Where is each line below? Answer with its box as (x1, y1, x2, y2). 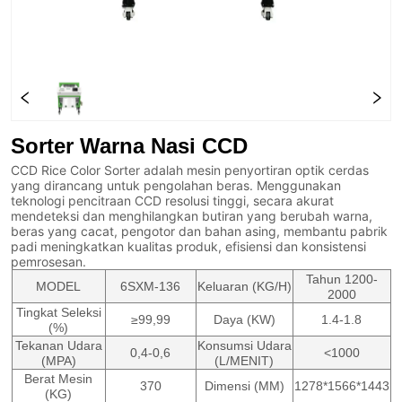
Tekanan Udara (14, 338, 102, 354)
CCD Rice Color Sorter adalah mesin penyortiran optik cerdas (11, 162, 370, 179)
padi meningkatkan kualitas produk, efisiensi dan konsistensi (11, 239, 367, 255)
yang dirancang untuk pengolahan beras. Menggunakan (11, 178, 342, 194)
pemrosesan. (11, 254, 87, 270)
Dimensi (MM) (204, 379, 284, 394)
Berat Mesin (24, 371, 92, 387)
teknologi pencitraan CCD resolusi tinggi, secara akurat (11, 193, 335, 209)
